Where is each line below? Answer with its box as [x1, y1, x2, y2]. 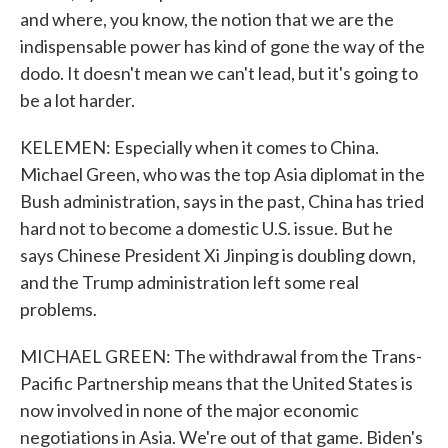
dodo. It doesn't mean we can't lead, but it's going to [20, 62, 418, 84]
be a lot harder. [20, 89, 135, 111]
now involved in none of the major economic [20, 399, 359, 421]
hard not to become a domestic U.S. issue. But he [20, 217, 393, 239]
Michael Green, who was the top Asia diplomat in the [20, 163, 425, 185]
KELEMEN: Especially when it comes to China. [20, 136, 379, 158]
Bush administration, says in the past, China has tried [20, 190, 424, 212]
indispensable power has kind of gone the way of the [20, 35, 425, 57]
